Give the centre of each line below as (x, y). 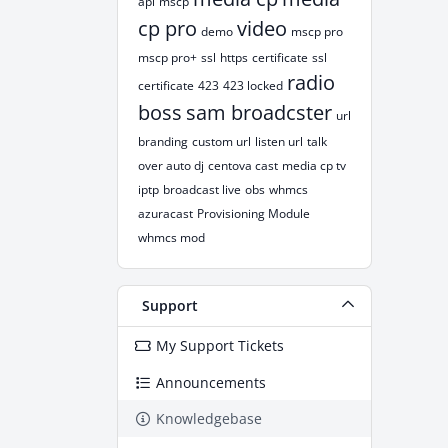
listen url (279, 142)
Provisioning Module (253, 214)
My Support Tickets (220, 346)
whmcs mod (171, 238)
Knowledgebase (209, 419)
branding (163, 142)
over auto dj (171, 166)
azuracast (165, 214)
